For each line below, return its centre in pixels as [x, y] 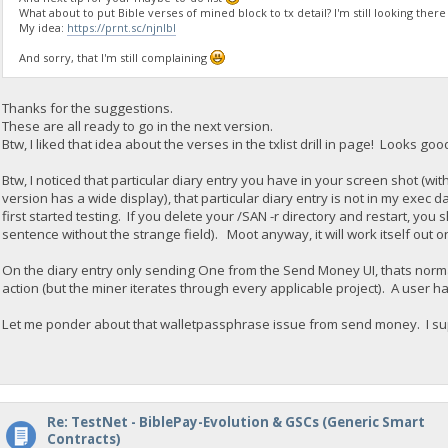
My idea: [42, 27]
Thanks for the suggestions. [88, 108]
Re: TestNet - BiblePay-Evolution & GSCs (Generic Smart [235, 422]
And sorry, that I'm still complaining [114, 57]
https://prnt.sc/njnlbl [121, 27]
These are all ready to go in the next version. [138, 126]
